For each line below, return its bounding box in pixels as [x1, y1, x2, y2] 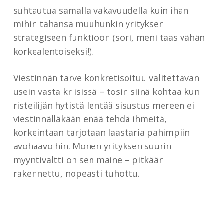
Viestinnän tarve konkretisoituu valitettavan [13, 72, 199, 84]
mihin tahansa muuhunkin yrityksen [13, 18, 164, 30]
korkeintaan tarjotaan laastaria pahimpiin [13, 127, 190, 138]
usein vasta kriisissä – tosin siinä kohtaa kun [13, 86, 200, 97]
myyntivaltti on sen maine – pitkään [13, 154, 164, 165]
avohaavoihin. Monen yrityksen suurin [13, 140, 171, 152]
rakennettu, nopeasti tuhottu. [13, 167, 140, 179]
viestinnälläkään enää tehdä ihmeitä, [13, 113, 167, 125]
